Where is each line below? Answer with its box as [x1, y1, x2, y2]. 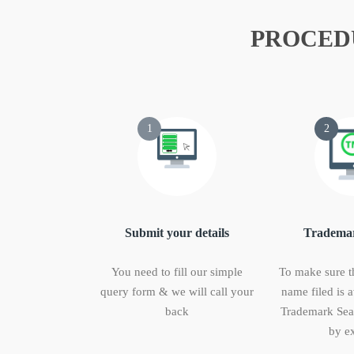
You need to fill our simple [111, 265, 243, 279]
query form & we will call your [100, 285, 254, 299]
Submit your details [125, 226, 229, 240]
